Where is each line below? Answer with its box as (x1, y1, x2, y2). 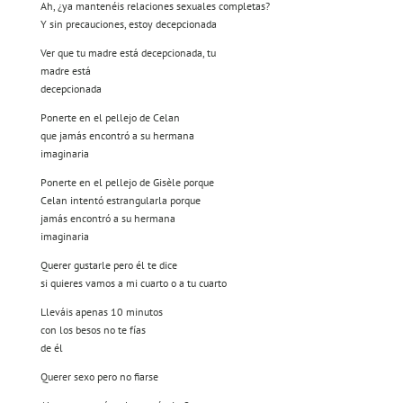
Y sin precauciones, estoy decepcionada (40, 17, 217, 31)
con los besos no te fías (40, 323, 146, 337)
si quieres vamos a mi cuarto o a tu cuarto (40, 276, 227, 291)
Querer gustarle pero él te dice (40, 258, 177, 273)
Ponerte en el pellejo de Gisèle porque (40, 175, 214, 190)
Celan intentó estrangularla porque (40, 193, 201, 208)
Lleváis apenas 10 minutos (40, 305, 163, 319)
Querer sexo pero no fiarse (40, 370, 158, 384)
